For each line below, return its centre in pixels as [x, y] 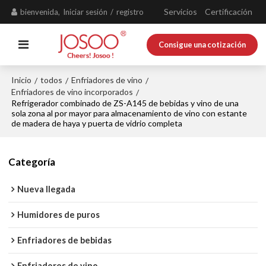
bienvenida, [40, 12]
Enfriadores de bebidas [65, 240]
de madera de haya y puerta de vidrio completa [97, 123]
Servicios [180, 12]
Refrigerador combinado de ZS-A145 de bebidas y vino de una [125, 103]
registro [130, 12]
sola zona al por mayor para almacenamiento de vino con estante [129, 113]
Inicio [22, 80]
